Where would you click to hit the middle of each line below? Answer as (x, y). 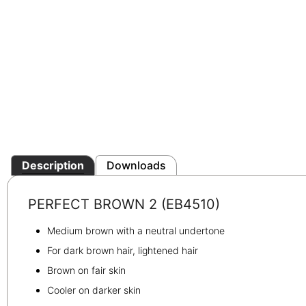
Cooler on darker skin (94, 290)
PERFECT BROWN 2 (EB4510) (124, 205)
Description (53, 166)
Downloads (136, 166)
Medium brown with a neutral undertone (136, 230)
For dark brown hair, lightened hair (123, 250)
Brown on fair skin (86, 270)
